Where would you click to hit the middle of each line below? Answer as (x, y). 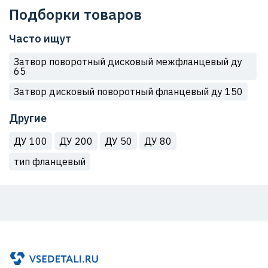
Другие (28, 118)
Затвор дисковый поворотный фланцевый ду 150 (128, 92)
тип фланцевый (50, 162)
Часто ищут (40, 39)
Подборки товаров (75, 14)
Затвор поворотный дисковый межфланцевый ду (128, 62)
